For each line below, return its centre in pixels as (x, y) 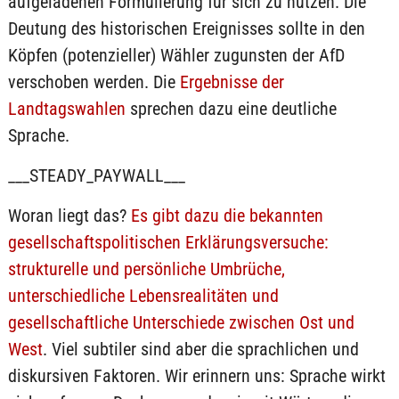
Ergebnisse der (232, 82)
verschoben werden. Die (94, 82)
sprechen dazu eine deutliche (231, 109)
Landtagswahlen (66, 109)
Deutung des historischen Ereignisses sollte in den (186, 28)
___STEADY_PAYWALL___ (96, 175)
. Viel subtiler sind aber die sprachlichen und (200, 349)
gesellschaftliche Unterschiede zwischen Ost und (181, 322)
